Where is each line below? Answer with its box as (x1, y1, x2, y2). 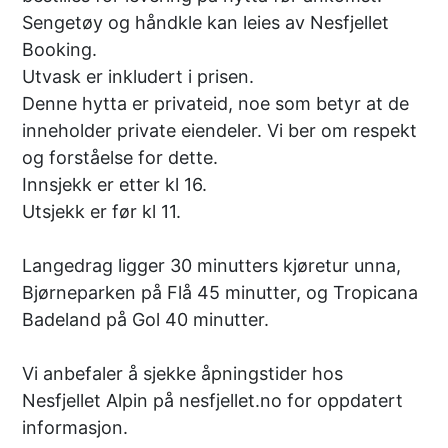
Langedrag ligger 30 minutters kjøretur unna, (22, 254, 402, 276)
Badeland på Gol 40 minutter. (22, 308, 270, 330)
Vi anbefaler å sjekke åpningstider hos (22, 362, 344, 384)
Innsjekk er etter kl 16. (22, 173, 208, 195)
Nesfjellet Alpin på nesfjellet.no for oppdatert (22, 389, 404, 411)
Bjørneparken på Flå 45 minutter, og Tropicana (22, 281, 419, 303)
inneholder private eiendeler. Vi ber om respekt (22, 119, 418, 141)
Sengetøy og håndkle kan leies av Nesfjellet (22, 11, 390, 33)
